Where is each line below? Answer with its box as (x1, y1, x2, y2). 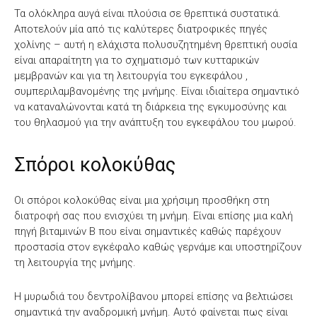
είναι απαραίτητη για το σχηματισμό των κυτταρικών (14, 53, 259, 67)
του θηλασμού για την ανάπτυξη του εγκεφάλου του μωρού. (14, 115, 296, 129)
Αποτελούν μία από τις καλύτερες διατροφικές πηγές (14, 22, 267, 35)
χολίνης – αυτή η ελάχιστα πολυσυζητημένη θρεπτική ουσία (14, 38, 297, 51)
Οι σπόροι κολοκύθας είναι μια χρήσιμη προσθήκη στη (14, 193, 270, 207)
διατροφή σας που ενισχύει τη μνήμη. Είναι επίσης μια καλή (14, 209, 293, 222)
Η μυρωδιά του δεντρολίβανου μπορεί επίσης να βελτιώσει (14, 289, 293, 303)
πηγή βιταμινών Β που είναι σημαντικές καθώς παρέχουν (14, 224, 281, 238)
